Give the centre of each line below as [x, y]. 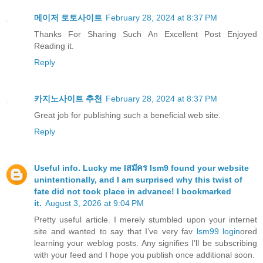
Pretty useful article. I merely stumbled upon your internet [146, 220]
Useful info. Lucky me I [80, 168]
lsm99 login [218, 232]
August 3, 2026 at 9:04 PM [95, 203]
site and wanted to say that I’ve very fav [115, 232]
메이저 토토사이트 [68, 18]
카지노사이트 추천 [68, 99]
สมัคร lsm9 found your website [188, 168]
